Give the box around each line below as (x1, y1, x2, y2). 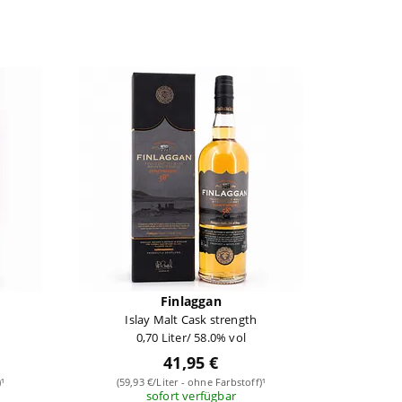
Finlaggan (160, 292, 222, 310)
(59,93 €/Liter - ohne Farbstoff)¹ (116, 374, 267, 389)
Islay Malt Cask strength (125, 310, 258, 328)
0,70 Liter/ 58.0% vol (135, 328, 246, 345)
